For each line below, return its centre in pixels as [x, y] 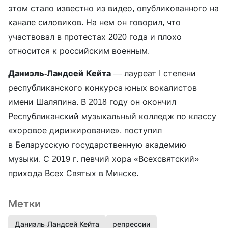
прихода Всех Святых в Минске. [73, 173]
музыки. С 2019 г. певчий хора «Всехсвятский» [104, 159]
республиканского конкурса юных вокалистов [103, 88]
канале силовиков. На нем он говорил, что [94, 23]
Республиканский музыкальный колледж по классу [112, 116]
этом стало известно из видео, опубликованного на [113, 8]
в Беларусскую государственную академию [97, 145]
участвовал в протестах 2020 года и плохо [95, 37]
